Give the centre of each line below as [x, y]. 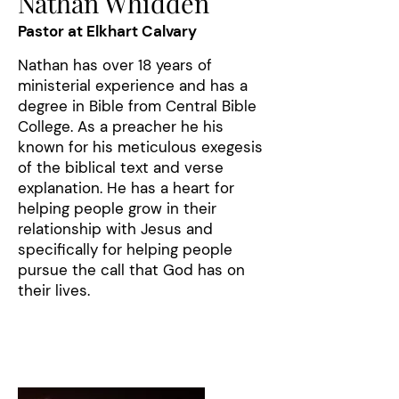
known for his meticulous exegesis [140, 147]
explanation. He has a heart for [126, 188]
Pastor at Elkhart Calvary [107, 31]
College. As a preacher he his [121, 126]
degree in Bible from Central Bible [137, 106]
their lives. [58, 290]
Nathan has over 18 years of [115, 65]
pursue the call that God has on [131, 270]
